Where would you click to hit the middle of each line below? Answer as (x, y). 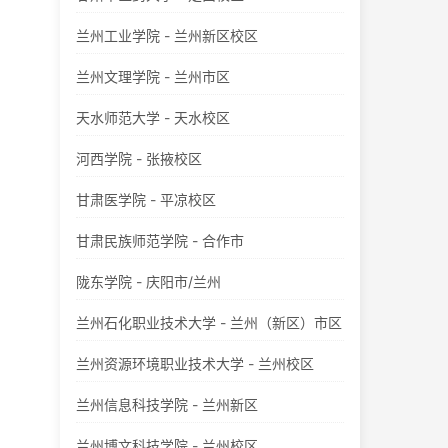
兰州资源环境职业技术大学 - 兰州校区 (195, 363)
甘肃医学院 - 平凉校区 (146, 199)
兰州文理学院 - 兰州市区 (153, 76)
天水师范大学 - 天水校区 (153, 117)
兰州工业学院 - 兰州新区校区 (167, 35)
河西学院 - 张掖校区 (139, 158)
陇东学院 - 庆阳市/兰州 (148, 281)
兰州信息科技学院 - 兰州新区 (167, 404)
